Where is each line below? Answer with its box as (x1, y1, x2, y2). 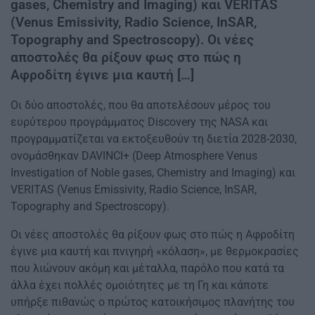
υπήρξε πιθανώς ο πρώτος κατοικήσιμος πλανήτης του (11, 295, 295, 309)
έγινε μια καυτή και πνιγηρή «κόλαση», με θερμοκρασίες (11, 244, 299, 258)
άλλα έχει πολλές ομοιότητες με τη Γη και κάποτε (11, 278, 269, 292)
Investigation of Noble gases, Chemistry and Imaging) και (11, 165, 295, 179)
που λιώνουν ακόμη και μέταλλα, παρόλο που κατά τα (11, 261, 284, 275)
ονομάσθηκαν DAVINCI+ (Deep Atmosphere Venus (11, 148, 257, 162)
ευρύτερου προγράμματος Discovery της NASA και (11, 115, 268, 129)
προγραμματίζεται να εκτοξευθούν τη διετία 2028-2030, (11, 131, 297, 146)
